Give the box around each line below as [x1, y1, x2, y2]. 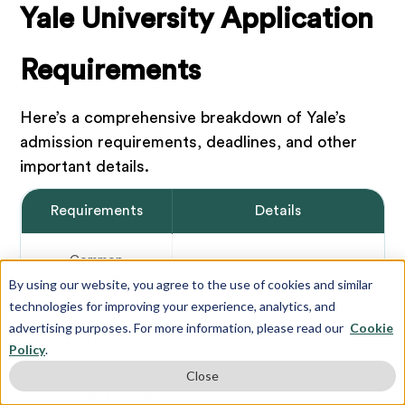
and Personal [78, 389, 155, 403]
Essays [37, 389, 78, 403]
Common [70, 253, 123, 268]
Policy [9, 342, 45, 357]
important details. [20, 158, 150, 175]
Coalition [70, 321, 123, 335]
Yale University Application [20, 5, 374, 34]
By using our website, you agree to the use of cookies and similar [9, 277, 372, 292]
